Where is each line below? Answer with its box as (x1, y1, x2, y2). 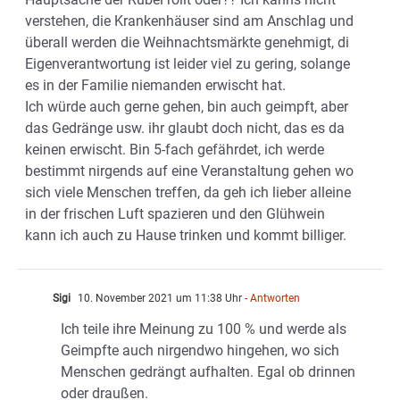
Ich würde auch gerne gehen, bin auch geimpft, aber (25, 97, 348, 115)
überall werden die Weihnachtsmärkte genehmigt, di (25, 33, 349, 51)
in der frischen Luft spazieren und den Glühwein (25, 204, 325, 222)
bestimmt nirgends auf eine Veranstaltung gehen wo (25, 162, 354, 179)
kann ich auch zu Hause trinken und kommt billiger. (25, 226, 346, 244)
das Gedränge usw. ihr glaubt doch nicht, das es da (25, 119, 345, 137)
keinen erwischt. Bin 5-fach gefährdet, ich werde (25, 140, 324, 158)
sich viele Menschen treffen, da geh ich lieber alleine (25, 183, 351, 201)
